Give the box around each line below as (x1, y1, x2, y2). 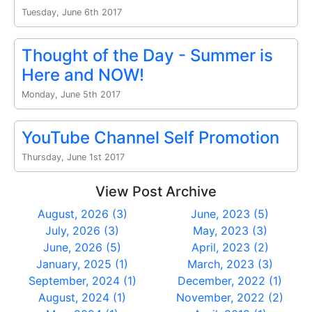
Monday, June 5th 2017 (22, 88, 120, 100)
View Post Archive (95, 182, 217, 200)
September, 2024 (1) (28, 273, 136, 288)
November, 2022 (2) (176, 290, 283, 304)
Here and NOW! (22, 64, 144, 85)
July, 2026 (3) (45, 223, 119, 237)
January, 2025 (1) (36, 256, 128, 271)
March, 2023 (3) (187, 256, 273, 271)
